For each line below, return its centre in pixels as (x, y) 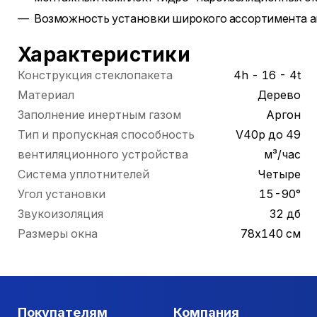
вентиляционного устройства (103, 154)
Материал (46, 95)
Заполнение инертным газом (99, 115)
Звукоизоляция (60, 214)
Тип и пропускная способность (106, 134)
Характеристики (104, 54)
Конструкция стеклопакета (95, 75)
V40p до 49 (268, 134)
